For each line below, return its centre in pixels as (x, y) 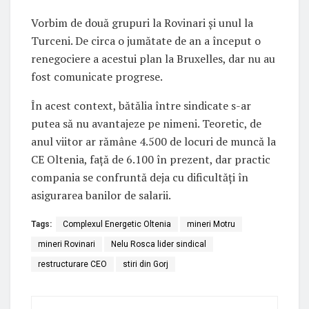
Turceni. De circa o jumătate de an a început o (146, 41)
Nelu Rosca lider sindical (159, 245)
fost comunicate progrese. (97, 77)
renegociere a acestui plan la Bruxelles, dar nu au (153, 59)
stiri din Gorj (146, 265)
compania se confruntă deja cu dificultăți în (140, 178)
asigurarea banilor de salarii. (101, 196)
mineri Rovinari (67, 245)
